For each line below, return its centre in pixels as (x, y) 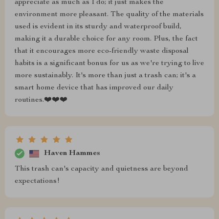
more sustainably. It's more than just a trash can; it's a (105, 76)
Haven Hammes (72, 153)
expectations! (37, 182)
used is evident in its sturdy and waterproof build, (98, 27)
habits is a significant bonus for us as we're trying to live (109, 64)
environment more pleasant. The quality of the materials (109, 15)
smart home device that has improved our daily (94, 88)
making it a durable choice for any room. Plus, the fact (106, 39)
